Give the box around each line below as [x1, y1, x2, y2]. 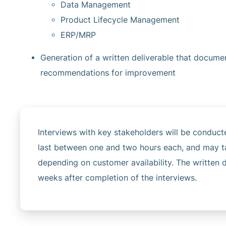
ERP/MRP [61, 30, 96, 40]
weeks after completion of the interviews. [38, 173, 197, 183]
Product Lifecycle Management [61, 15, 180, 25]
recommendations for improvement [40, 68, 176, 78]
